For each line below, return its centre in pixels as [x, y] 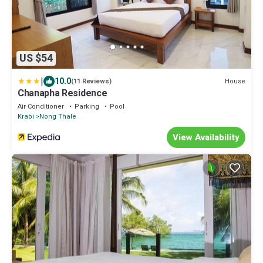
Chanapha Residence [63, 94]
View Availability [206, 138]
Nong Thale [58, 117]
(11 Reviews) [91, 82]
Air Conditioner [41, 107]
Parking [87, 107]
